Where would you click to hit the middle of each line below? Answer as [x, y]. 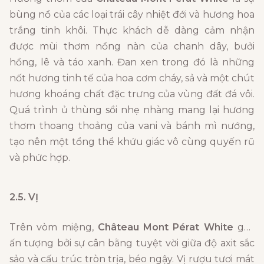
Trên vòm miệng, [54, 227]
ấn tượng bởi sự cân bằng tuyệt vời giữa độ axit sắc [132, 243]
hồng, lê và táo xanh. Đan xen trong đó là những [132, 62]
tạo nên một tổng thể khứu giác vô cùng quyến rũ [132, 142]
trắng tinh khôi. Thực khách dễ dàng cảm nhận [132, 31]
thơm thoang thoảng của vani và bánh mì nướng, [132, 126]
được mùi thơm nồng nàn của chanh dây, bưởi [132, 47]
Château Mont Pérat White [165, 227]
